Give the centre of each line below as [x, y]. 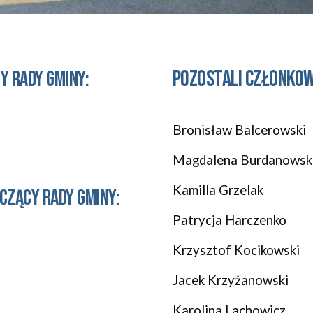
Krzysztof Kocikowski [236, 250]
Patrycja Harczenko [229, 220]
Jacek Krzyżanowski [230, 280]
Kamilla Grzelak [218, 190]
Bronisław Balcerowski [239, 130]
